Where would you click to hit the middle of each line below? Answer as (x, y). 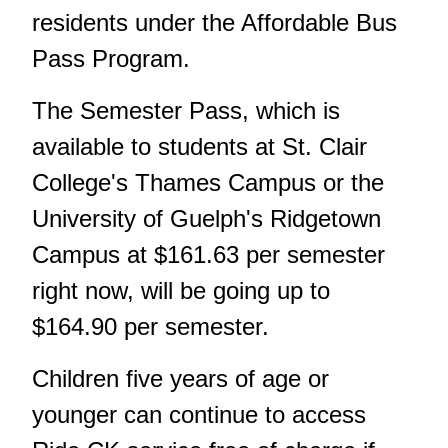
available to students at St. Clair (199, 146)
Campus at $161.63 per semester (208, 254)
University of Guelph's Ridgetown (206, 218)
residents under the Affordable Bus (214, 22)
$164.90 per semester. (150, 326)
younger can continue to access (199, 414)
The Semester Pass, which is (186, 110)
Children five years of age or (180, 378)
